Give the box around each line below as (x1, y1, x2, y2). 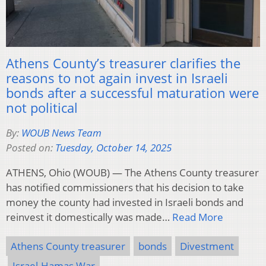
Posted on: (6, 141, 55, 155)
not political (6, 99, 78, 117)
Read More (172, 210, 223, 224)
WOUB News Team (21, 126, 102, 140)
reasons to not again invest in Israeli (6, 69, 228, 87)
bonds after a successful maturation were (6, 84, 259, 102)
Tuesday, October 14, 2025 (55, 141, 172, 155)
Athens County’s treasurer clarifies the (6, 54, 240, 72)
